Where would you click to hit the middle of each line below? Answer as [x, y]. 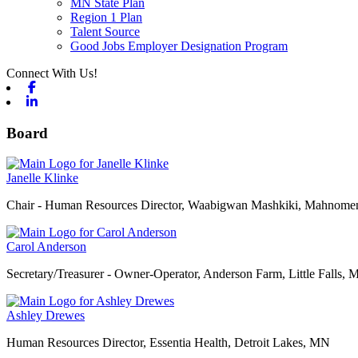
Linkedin [62, 101]
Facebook [64, 87]
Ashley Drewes [46, 316]
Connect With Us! [52, 73]
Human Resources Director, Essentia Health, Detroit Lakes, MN [168, 343]
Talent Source [105, 32]
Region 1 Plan [106, 17]
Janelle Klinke [42, 178]
